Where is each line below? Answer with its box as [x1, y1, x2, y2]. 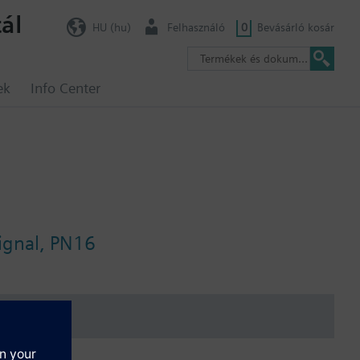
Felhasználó [167, 20, 225, 34]
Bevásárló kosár [257, 20, 334, 34]
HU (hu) [92, 20, 131, 34]
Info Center [31, 80, 100, 96]
